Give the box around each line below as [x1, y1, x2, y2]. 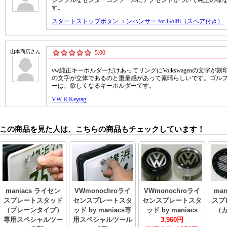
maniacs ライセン [6, 187, 60, 195]
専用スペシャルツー [3, 216, 63, 224]
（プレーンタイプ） [3, 206, 63, 214]
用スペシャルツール [72, 216, 132, 224]
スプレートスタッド [3, 197, 63, 205]
